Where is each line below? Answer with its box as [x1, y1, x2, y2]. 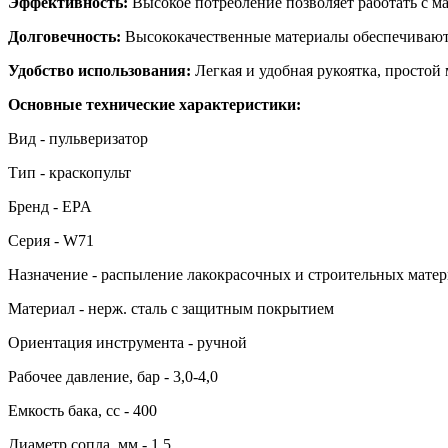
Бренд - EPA [8, 197, 92, 215]
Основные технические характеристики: [8, 95, 301, 113]
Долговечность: [8, 27, 121, 45]
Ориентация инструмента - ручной [8, 333, 247, 351]
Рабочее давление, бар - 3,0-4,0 [8, 367, 218, 385]
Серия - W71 [8, 231, 94, 249]
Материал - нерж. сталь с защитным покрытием [8, 299, 334, 317]
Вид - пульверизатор [8, 129, 148, 147]
